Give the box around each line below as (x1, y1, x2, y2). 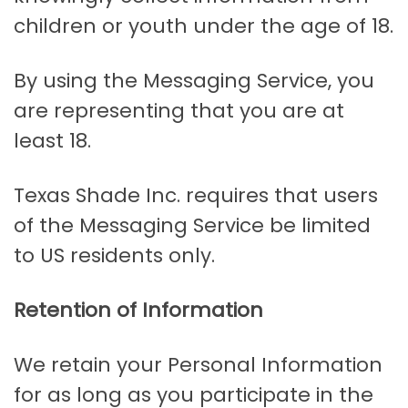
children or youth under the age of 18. (14, 12, 393, 41)
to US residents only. (14, 241, 215, 270)
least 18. (14, 127, 91, 156)
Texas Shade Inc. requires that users (14, 181, 378, 210)
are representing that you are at (14, 97, 344, 126)
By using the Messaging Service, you (14, 66, 374, 96)
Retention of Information (14, 296, 263, 325)
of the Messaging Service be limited (14, 211, 371, 240)
